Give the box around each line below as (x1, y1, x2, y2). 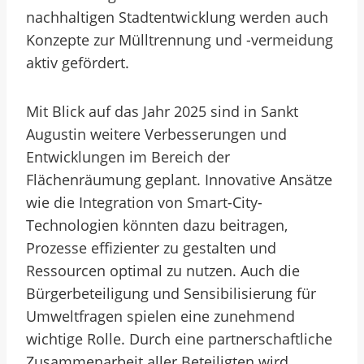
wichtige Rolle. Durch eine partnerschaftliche (26, 329, 332, 349)
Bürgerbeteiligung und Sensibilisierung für (26, 284, 316, 303)
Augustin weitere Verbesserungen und (26, 124, 287, 144)
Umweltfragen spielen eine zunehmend (26, 306, 295, 326)
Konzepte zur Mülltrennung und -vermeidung (26, 30, 333, 50)
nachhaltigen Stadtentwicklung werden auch (26, 7, 328, 27)
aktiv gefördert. (26, 53, 129, 72)
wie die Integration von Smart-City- (26, 193, 262, 212)
